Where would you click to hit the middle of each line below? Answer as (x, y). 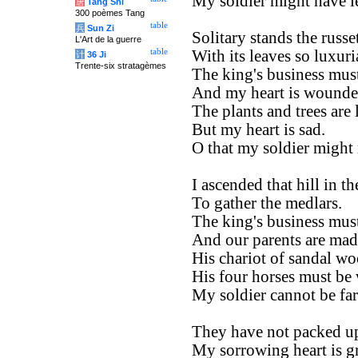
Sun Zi (101, 28)
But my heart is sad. (259, 129)
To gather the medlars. (267, 203)
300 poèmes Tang (110, 13)
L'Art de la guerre (108, 39)
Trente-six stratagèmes (121, 66)
